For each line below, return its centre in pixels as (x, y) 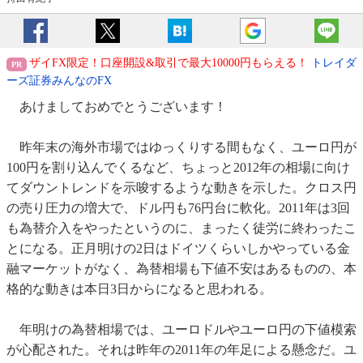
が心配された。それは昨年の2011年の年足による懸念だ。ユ (181, 350)
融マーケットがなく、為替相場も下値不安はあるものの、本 (181, 269)
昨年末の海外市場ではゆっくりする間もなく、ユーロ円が (181, 147)
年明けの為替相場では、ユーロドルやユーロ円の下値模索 (181, 330)
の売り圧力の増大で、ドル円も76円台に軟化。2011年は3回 (178, 208)
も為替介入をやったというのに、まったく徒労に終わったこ (181, 228)
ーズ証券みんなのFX (59, 81)
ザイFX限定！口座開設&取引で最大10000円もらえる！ (169, 63)
